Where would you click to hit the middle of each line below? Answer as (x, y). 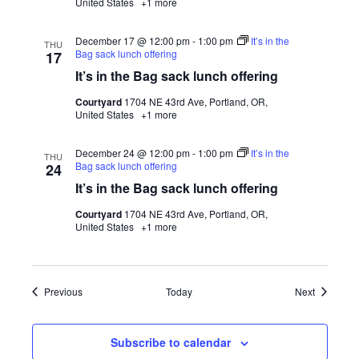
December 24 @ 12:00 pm (132, 153)
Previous (63, 291)
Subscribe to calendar (171, 342)
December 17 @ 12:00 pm (132, 40)
